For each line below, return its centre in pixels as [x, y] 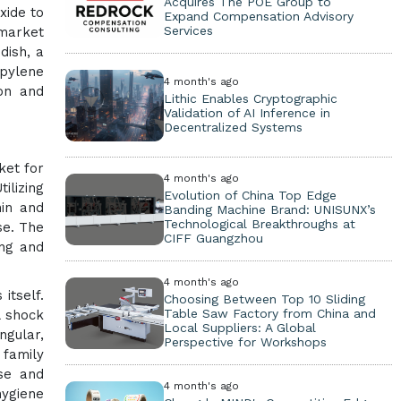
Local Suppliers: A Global [239, 328]
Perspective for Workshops [245, 342]
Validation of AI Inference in [247, 113]
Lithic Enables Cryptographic [250, 98]
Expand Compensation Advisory [258, 16]
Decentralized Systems [233, 127]
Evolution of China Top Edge [250, 195]
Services [188, 30]
